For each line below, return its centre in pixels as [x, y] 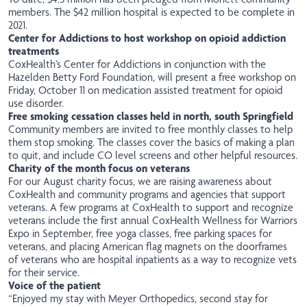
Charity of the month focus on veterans [99, 169]
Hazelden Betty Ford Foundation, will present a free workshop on [152, 77]
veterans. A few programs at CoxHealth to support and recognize [151, 208]
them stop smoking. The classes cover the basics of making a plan [151, 143]
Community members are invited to [88, 130]
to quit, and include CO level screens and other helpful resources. [153, 156]
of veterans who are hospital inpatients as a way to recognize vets [152, 260]
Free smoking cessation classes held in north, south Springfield [151, 116]
